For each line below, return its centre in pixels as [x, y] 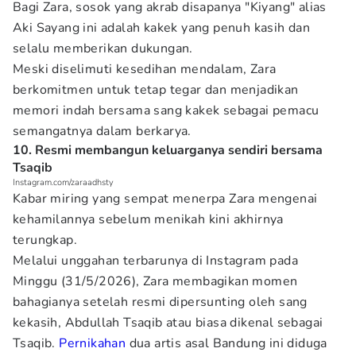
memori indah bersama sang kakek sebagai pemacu [166, 110]
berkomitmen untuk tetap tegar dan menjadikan [156, 90]
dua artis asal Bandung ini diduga [226, 343]
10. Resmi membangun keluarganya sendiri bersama [168, 150]
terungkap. [45, 240]
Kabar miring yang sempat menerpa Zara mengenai [165, 199]
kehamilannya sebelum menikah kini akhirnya [148, 219]
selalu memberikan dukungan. [103, 48]
